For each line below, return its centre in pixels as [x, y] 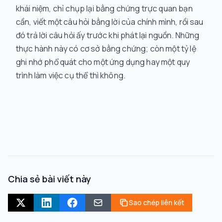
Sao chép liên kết [157, 203]
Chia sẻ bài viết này [50, 179]
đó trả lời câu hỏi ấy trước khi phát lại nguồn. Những [108, 35]
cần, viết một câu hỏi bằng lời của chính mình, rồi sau [110, 22]
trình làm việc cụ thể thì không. [71, 76]
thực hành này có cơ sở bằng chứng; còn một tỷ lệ [106, 49]
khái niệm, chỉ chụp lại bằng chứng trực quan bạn [104, 9]
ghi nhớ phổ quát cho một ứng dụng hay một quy [103, 62]
